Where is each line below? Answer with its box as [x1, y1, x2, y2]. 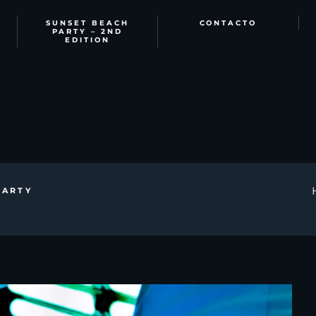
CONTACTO [199, 18, 257, 28]
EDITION [65, 35, 110, 44]
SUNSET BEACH [46, 18, 129, 28]
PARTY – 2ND [51, 26, 123, 36]
